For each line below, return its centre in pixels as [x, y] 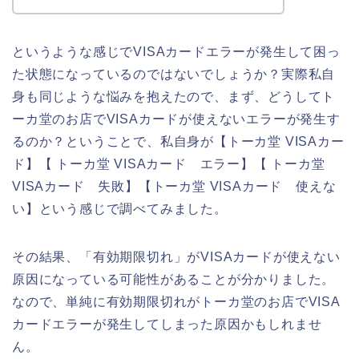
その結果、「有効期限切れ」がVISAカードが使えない [176, 257]
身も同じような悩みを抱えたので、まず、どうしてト [174, 97]
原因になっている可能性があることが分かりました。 [174, 280]
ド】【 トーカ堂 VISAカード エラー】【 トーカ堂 [169, 164]
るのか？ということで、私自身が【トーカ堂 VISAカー [178, 142]
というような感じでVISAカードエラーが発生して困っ [176, 52]
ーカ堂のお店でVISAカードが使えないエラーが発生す [176, 119]
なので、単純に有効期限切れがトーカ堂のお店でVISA [176, 302]
